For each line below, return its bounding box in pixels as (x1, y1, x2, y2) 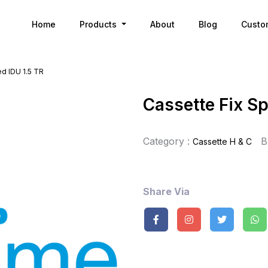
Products (80, 19, 120, 29)
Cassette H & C (193, 136, 252, 147)
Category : (143, 135, 190, 147)
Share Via (143, 185, 190, 197)
